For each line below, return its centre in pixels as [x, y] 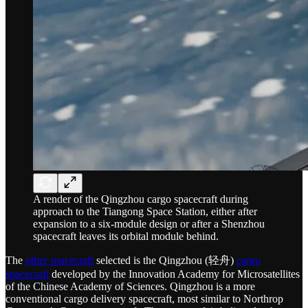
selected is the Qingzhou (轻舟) [165, 261]
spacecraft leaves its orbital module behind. [126, 236]
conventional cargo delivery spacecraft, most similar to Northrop [144, 299]
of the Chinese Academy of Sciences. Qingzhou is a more [130, 287]
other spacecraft [59, 261]
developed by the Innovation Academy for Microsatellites [174, 274]
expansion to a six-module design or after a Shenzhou [149, 224]
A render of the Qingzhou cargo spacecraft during [141, 199]
